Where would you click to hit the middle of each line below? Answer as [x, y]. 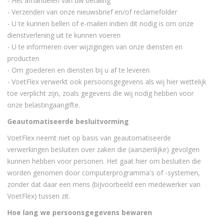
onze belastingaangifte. [44, 105]
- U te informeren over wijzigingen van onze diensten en [95, 47]
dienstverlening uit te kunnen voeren [64, 35]
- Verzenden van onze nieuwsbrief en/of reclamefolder [92, 12]
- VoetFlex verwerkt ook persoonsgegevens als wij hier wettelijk [107, 82]
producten [23, 58]
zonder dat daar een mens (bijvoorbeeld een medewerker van [104, 184]
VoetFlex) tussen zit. [39, 196]
